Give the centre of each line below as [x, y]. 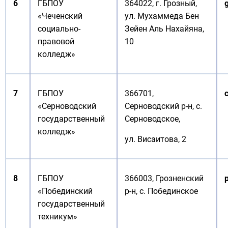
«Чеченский [60, 16]
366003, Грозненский [164, 178]
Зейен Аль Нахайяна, [164, 29]
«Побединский [65, 191]
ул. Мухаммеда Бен [162, 16]
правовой [56, 41]
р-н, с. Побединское [161, 191]
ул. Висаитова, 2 [155, 139]
